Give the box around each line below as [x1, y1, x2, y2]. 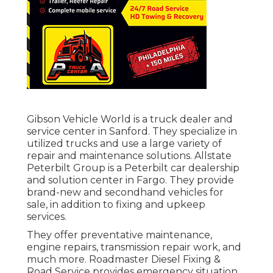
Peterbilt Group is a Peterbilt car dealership [27, 162, 239, 174]
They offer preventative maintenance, [27, 229, 212, 241]
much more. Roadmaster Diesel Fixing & [27, 253, 221, 266]
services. [27, 211, 66, 223]
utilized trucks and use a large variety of [27, 138, 222, 150]
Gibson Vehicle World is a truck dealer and [27, 113, 233, 126]
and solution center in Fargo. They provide [27, 174, 234, 186]
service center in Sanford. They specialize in [27, 126, 237, 138]
